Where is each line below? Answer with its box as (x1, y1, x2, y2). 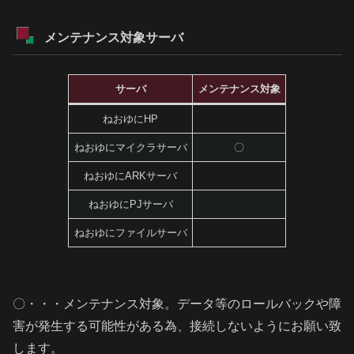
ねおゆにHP (103, 113, 158, 126)
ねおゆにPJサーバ (88, 198, 173, 211)
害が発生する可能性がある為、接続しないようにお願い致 (13, 318, 341, 333)
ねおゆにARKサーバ (84, 170, 177, 183)
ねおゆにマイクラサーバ (73, 141, 187, 154)
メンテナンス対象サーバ (44, 31, 183, 45)
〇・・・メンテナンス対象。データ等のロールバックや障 (13, 296, 341, 311)
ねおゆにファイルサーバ (73, 227, 187, 239)
